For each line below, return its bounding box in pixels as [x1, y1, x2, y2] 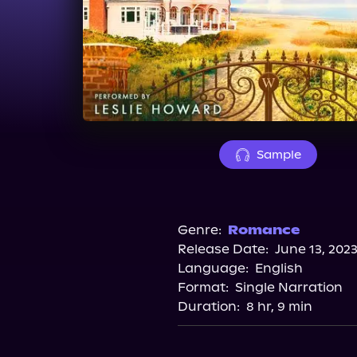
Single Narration [235, 280, 343, 295]
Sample [256, 147, 301, 162]
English [255, 261, 303, 276]
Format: [178, 280, 229, 295]
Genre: [178, 222, 222, 237]
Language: [178, 261, 249, 276]
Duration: [178, 299, 240, 314]
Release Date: [178, 241, 269, 257]
